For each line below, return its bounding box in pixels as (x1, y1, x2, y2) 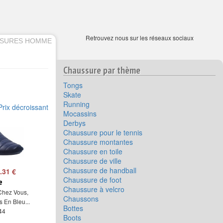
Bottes (63, 203, 83, 213)
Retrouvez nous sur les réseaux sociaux (85, 33, 194, 42)
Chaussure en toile (63, 146, 122, 156)
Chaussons (63, 194, 99, 204)
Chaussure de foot (63, 175, 121, 185)
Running (63, 99, 90, 109)
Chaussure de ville (63, 156, 121, 166)
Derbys (63, 118, 86, 128)
